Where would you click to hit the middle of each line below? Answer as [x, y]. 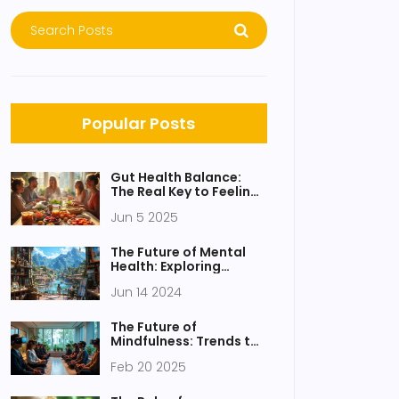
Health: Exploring [166, 266]
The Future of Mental [178, 252]
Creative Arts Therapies [188, 281]
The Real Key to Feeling [185, 191]
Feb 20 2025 [148, 367]
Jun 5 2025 [144, 217]
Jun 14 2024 [146, 292]
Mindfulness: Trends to [185, 341]
